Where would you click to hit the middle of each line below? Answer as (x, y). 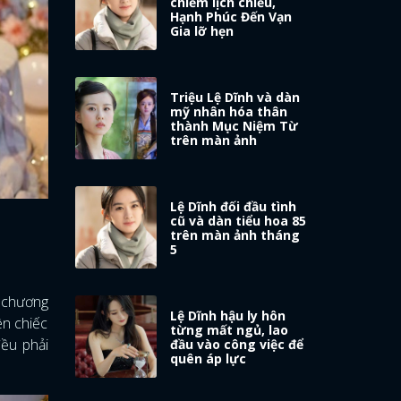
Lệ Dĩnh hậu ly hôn (228, 316)
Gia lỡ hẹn (202, 31)
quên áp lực (209, 359)
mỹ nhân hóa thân (229, 112)
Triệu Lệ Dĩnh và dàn (235, 98)
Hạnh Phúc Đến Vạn (231, 17)
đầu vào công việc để (237, 345)
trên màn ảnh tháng (235, 235)
